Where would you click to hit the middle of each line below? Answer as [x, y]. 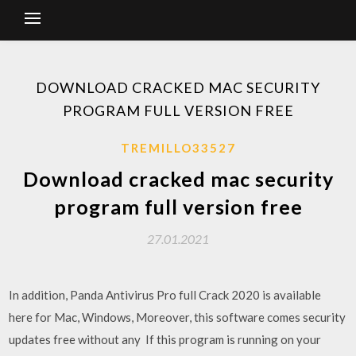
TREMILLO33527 [178, 148]
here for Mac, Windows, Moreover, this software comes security [178, 317]
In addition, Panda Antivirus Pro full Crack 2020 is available [165, 295]
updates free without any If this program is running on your [165, 339]
